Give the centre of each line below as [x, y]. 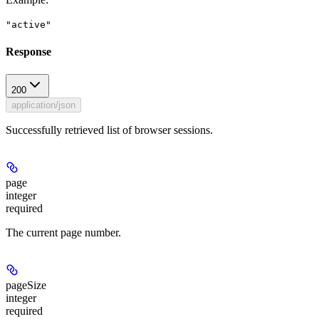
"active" [28, 25]
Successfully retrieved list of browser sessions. [109, 130]
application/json [43, 105]
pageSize [26, 285]
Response [28, 52]
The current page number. [63, 232]
